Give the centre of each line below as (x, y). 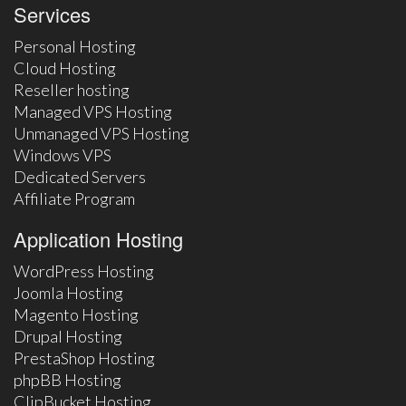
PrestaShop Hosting (84, 358)
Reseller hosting (72, 90)
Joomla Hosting (68, 293)
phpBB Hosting (68, 380)
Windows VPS (63, 155)
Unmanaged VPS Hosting (101, 134)
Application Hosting (98, 239)
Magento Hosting (76, 315)
